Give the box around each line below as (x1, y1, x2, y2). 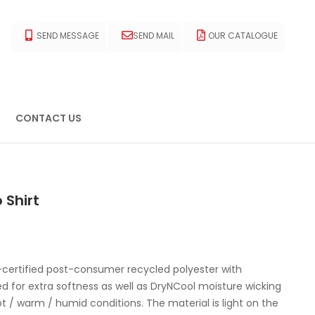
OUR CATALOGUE (208, 30, 278, 41)
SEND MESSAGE (37, 30, 99, 41)
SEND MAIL (133, 30, 174, 41)
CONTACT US (15, 111, 82, 125)
